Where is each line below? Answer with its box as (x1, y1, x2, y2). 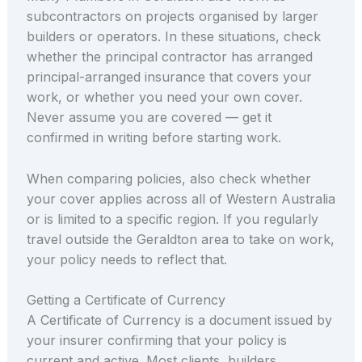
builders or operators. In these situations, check (26, 27, 321, 44)
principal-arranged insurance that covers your (26, 68, 312, 85)
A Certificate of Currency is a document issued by (26, 312, 332, 329)
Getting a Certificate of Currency (26, 292, 225, 309)
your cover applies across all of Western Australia (26, 190, 335, 207)
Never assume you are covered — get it (26, 108, 271, 125)
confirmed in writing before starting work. (26, 128, 281, 145)
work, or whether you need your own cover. (26, 88, 302, 105)
